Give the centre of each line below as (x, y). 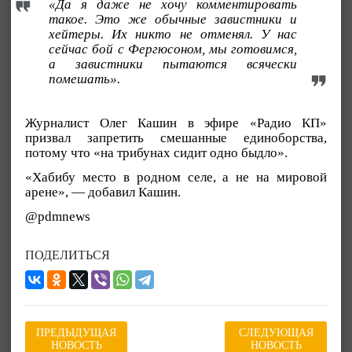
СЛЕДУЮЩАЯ (276, 333)
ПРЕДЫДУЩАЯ (76, 333)
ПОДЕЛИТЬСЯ (68, 255)
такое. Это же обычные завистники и (173, 19)
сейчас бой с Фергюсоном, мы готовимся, (173, 49)
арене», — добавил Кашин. (103, 192)
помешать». (84, 79)
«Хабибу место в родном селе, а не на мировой (176, 177)
